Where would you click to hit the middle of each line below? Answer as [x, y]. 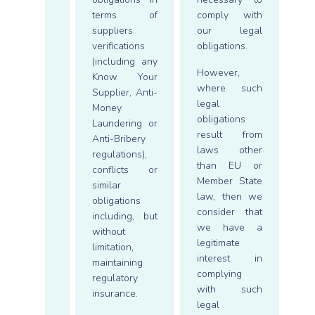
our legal [230, 31]
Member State [230, 181]
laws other [230, 150]
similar [107, 185]
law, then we [230, 197]
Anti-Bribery [119, 139]
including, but [125, 216]
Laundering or [125, 123]
